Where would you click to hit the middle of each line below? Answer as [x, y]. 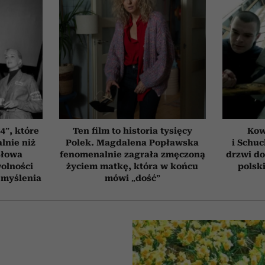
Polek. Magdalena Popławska [132, 142]
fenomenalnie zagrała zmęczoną [132, 154]
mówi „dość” [132, 178]
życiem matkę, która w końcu [132, 166]
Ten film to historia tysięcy [132, 130]
